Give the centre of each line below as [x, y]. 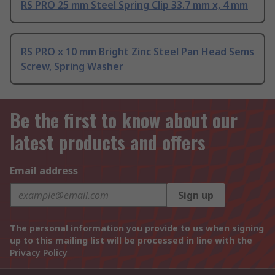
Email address [44, 171]
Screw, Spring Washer [72, 67]
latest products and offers [108, 142]
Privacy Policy [39, 253]
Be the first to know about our [124, 120]
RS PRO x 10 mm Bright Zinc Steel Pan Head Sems [137, 52]
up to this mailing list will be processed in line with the [131, 241]
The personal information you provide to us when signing [137, 228]
